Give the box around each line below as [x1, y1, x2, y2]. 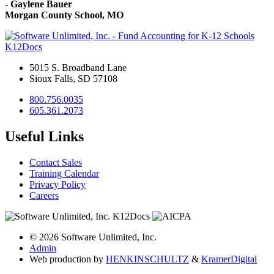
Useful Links [5, 128, 84, 144]
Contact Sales [29, 157, 82, 168]
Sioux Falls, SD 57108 [29, 73, 117, 84]
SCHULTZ [144, 253, 189, 264]
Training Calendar [29, 168, 99, 179]
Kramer [201, 253, 231, 264]
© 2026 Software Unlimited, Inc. [29, 231, 157, 242]
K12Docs [5, 41, 42, 52]
